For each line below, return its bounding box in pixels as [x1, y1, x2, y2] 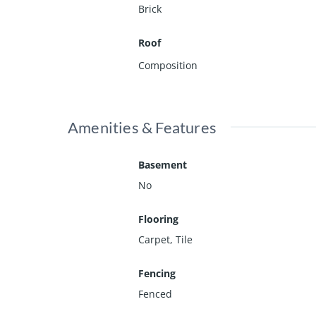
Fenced [138, 287, 172, 301]
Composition [138, 59, 197, 73]
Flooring [138, 212, 178, 226]
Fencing [138, 267, 176, 281]
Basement [138, 158, 187, 172]
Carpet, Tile [138, 233, 193, 247]
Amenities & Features [68, 118, 217, 138]
